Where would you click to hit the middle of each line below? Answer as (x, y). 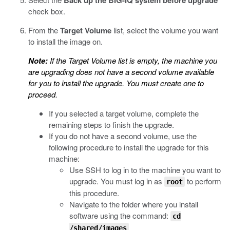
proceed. (43, 94)
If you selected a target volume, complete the (124, 113)
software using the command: (120, 215)
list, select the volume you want (165, 30)
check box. (47, 11)
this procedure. (94, 193)
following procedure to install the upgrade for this (129, 147)
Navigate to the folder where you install (134, 204)
